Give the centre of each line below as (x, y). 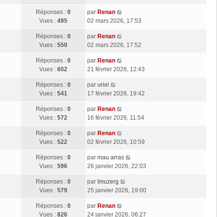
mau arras (111, 157)
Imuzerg (108, 181)
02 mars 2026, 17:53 (114, 21)
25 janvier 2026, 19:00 (117, 190)
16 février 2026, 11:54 (116, 117)
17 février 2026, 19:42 (116, 93)
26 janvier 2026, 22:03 (117, 166)
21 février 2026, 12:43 (116, 69)
